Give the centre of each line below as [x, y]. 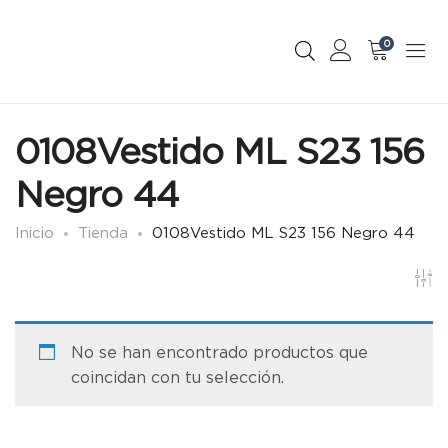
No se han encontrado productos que [219, 352]
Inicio [34, 232]
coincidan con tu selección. [177, 377]
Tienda [103, 232]
